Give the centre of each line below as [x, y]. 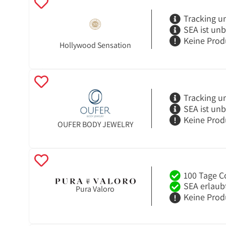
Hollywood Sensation [95, 45]
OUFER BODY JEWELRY [95, 125]
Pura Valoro [95, 189]
